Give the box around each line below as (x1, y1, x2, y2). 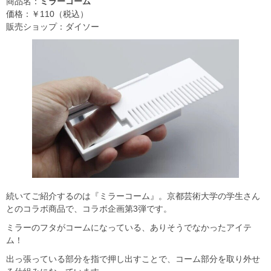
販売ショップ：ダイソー (6, 22, 99, 32)
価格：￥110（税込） (6, 9, 88, 19)
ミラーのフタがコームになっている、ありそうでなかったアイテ (6, 222, 252, 232)
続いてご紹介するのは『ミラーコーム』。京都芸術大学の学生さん (6, 191, 260, 201)
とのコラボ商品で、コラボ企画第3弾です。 (6, 203, 172, 214)
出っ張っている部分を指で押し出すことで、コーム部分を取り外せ (6, 253, 260, 264)
